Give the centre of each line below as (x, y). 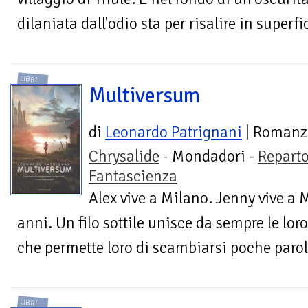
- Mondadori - (209, 156)
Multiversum (144, 95)
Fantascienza (133, 176)
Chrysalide (124, 156)
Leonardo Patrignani (174, 132)
